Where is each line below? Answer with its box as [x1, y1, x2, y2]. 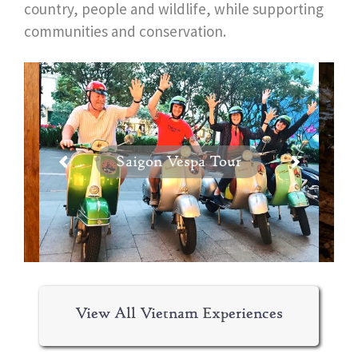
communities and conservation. [24, 22, 226, 42]
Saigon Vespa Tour [116, 152, 241, 172]
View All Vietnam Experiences [75, 304, 283, 324]
